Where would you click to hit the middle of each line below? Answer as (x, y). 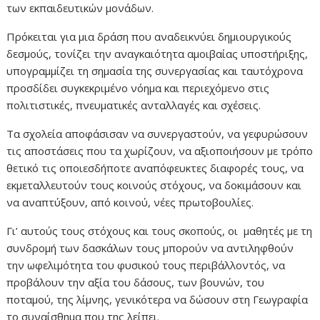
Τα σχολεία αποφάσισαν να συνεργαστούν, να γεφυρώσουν (157, 134)
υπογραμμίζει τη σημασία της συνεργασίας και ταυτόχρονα (155, 71)
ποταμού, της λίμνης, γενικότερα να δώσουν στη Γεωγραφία (157, 299)
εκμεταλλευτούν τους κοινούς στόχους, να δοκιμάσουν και (156, 185)
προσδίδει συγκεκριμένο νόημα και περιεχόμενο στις (138, 88)
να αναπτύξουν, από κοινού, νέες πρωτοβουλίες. (130, 202)
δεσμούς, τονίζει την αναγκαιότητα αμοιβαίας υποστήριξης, (157, 54)
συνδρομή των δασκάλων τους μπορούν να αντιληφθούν (150, 248)
